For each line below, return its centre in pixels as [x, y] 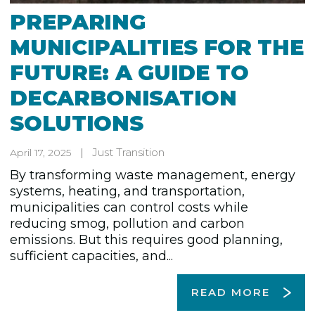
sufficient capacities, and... [92, 256]
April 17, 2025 [41, 153]
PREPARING [78, 22]
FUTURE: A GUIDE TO [129, 73]
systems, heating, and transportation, [128, 192]
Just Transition [129, 153]
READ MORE [231, 292]
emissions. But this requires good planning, [147, 240]
